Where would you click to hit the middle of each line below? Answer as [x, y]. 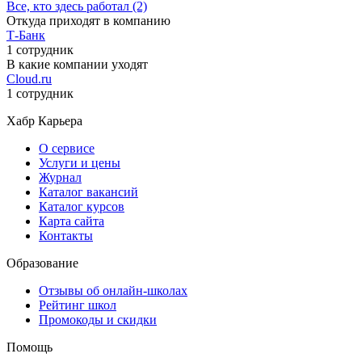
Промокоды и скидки [98, 319]
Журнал [60, 177]
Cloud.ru [29, 78]
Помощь [29, 347]
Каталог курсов [82, 206]
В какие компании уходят [77, 64]
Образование [42, 263]
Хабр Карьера [44, 120]
